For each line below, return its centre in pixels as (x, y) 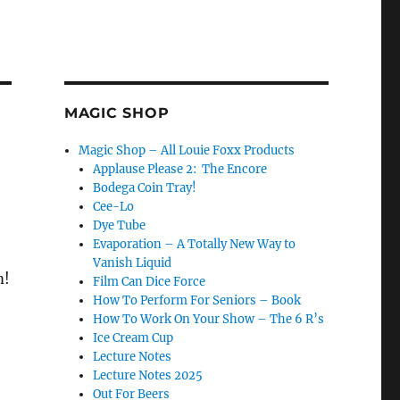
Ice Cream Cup (133, 338)
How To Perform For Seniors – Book (197, 300)
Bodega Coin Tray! (145, 188)
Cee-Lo (114, 207)
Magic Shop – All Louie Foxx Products (187, 150)
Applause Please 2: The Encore (180, 169)
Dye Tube (120, 225)
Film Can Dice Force (150, 282)
